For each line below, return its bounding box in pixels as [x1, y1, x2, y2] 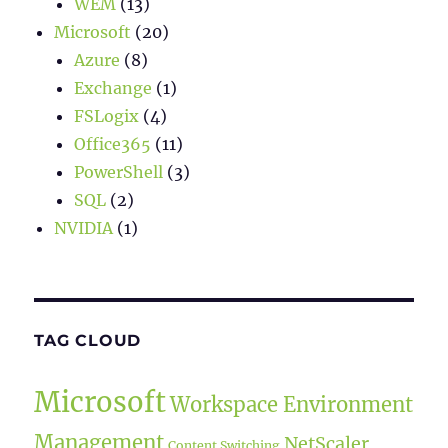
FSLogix [74, 106, 140, 127]
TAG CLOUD [34, 331, 142, 351]
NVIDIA [54, 218, 114, 239]
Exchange [74, 78, 153, 99]
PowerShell [74, 162, 164, 183]
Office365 [74, 134, 152, 155]
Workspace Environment [170, 392, 414, 419]
